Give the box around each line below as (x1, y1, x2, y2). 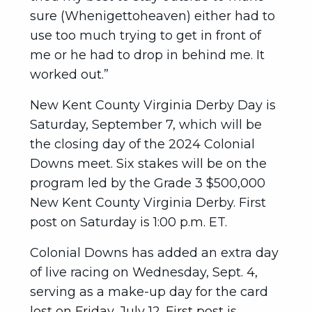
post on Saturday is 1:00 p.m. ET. (30, 214, 227, 230)
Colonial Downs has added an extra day (30, 245, 279, 260)
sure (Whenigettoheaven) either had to (30, 8, 275, 24)
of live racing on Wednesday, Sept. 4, (30, 265, 258, 280)
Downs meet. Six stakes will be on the (30, 156, 267, 171)
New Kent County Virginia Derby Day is (30, 97, 276, 113)
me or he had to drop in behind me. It (30, 47, 265, 63)
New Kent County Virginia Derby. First (30, 195, 266, 210)
